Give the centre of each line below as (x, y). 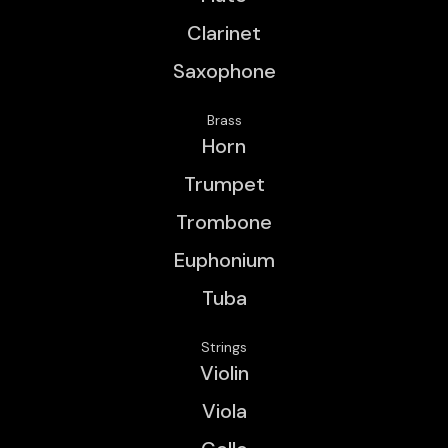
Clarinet (224, 32)
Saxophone (224, 70)
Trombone (224, 221)
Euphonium (224, 259)
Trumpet (224, 183)
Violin (224, 372)
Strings (224, 346)
